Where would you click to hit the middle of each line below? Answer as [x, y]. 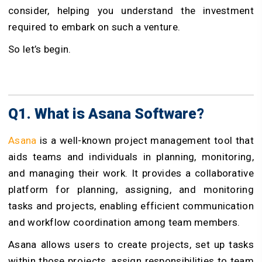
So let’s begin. [41, 49]
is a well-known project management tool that [145, 140]
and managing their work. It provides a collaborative [131, 173]
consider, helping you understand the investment [131, 10]
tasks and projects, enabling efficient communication [131, 206]
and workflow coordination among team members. [124, 222]
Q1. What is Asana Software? [108, 113]
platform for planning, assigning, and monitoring [131, 189]
